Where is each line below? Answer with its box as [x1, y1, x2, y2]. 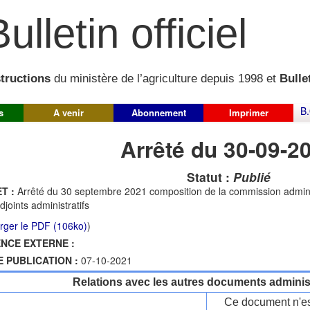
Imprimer [228, 106, 268, 119]
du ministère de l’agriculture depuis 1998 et [51, 72, 280, 86]
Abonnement [131, 106, 186, 119]
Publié [232, 168, 271, 185]
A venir [53, 106, 84, 119]
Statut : [186, 168, 233, 185]
